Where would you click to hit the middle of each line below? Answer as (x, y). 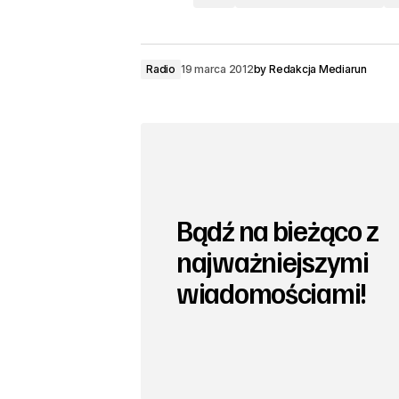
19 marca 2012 (217, 69)
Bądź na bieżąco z (277, 230)
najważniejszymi (273, 261)
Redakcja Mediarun (318, 69)
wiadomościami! (272, 293)
